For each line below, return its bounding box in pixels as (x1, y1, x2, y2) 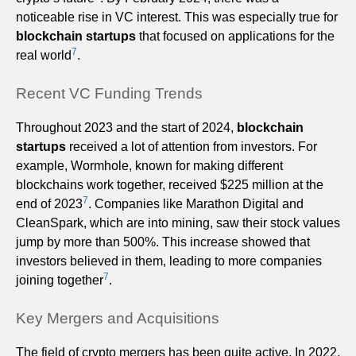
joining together (16, 273, 103, 287)
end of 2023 (16, 196, 83, 211)
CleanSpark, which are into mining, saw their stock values (16, 215, 340, 230)
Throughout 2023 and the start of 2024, (16, 120, 237, 134)
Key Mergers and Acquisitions (16, 309, 219, 327)
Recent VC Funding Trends (16, 84, 203, 102)
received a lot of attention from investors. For (66, 139, 317, 153)
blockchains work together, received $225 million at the (16, 177, 323, 192)
